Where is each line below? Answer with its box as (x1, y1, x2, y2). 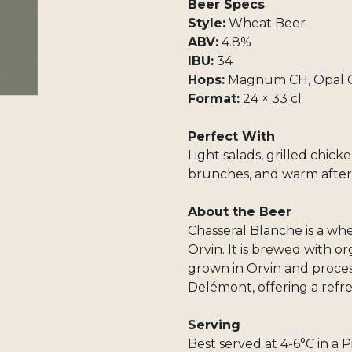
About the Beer (188, 204, 291, 219)
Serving (188, 317, 240, 332)
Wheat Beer (225, 16, 306, 31)
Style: (188, 16, 225, 31)
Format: (188, 91, 240, 106)
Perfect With (188, 129, 275, 144)
